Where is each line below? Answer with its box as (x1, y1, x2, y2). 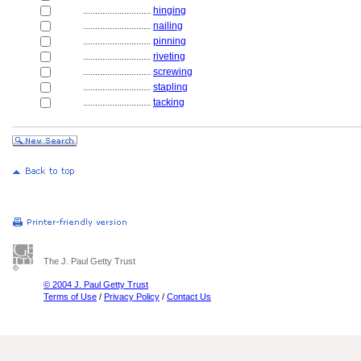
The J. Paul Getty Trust (44, 256, 135, 266)
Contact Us (167, 292, 211, 301)
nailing (153, 20, 183, 31)
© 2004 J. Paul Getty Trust (44, 280, 148, 289)
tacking (153, 97, 185, 108)
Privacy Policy (104, 292, 160, 301)
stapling (153, 81, 188, 93)
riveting (153, 51, 185, 62)
